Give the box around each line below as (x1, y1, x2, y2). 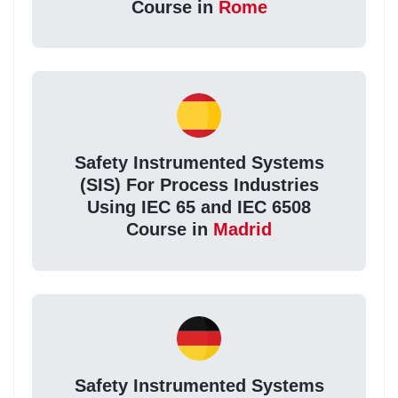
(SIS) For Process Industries (79, 175, 319, 195)
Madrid (213, 219, 272, 240)
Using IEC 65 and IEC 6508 (87, 197, 311, 218)
